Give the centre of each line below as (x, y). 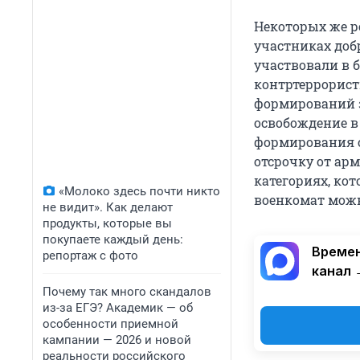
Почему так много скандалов (127, 292)
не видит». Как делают (108, 207)
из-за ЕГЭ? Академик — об (118, 308)
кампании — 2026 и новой (117, 340)
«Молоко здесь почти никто (139, 191)
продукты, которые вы (107, 223)
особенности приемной (110, 324)
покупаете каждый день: (113, 239)
